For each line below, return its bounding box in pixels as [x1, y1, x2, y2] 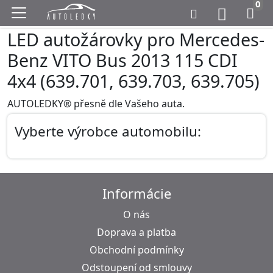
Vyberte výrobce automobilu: [15, 122, 201, 141]
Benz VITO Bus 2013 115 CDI [7, 48, 238, 72]
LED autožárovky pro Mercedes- [7, 27, 264, 51]
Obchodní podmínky [89, 243, 184, 257]
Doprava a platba [97, 225, 176, 239]
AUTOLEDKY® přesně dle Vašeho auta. [7, 97, 185, 110]
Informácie [102, 184, 171, 202]
